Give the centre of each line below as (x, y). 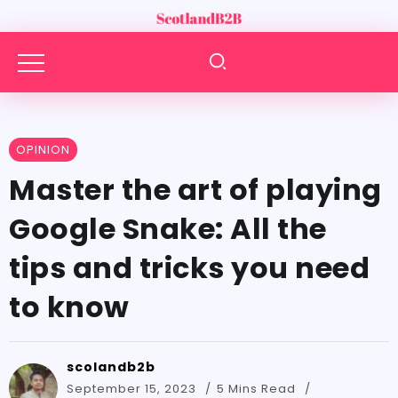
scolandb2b (111, 367)
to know (69, 307)
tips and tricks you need (189, 268)
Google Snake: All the (168, 229)
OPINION (43, 150)
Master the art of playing (195, 190)
